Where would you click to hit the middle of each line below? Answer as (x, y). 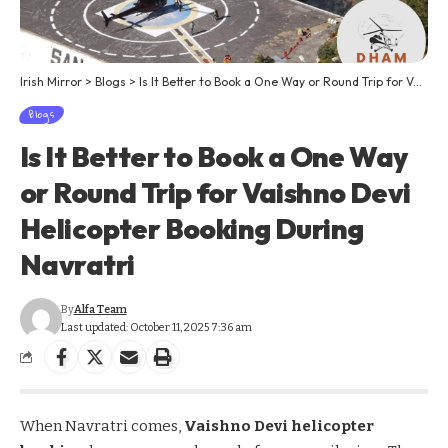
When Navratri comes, (102, 425)
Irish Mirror (51, 81)
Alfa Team (100, 309)
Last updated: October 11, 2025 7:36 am (156, 327)
